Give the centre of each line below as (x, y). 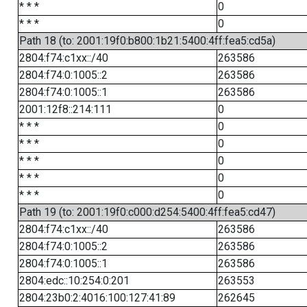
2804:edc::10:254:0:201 (74, 281)
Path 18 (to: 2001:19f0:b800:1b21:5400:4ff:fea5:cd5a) (147, 41)
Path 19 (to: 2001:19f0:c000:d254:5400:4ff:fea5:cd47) (147, 212)
